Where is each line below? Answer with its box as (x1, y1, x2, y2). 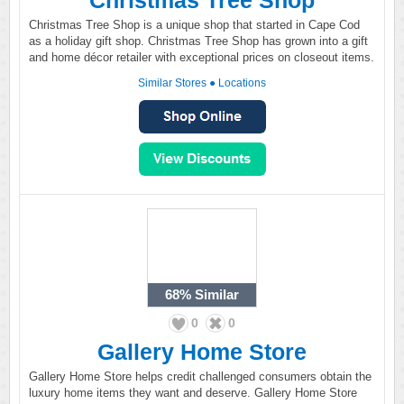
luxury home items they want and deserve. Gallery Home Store (29, 386, 357, 399)
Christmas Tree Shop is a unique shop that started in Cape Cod (29, 18, 360, 32)
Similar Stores (138, 77, 207, 89)
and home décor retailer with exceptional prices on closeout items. (29, 50, 374, 64)
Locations (218, 77, 266, 89)
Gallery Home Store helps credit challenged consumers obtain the (29, 370, 372, 383)
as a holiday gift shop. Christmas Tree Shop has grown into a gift (29, 34, 368, 48)
